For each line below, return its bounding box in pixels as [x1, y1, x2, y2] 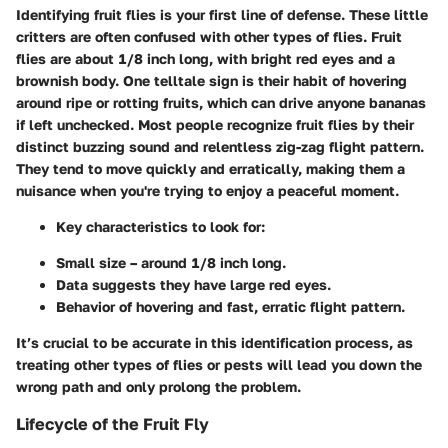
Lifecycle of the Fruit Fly [16, 413, 209, 434]
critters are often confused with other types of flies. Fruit [16, 27, 402, 45]
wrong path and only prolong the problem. [16, 377, 301, 395]
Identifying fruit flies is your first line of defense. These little [16, 5, 428, 23]
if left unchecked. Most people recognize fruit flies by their [16, 115, 414, 133]
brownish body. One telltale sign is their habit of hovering [16, 71, 407, 89]
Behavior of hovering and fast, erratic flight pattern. [56, 297, 405, 315]
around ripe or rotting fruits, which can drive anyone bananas [16, 93, 426, 111]
